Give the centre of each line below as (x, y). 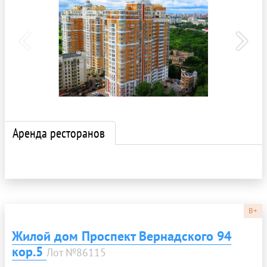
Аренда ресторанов (59, 133)
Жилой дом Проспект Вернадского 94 (122, 236)
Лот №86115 (76, 253)
